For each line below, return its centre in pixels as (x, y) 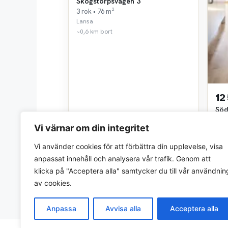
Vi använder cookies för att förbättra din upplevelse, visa (129, 146)
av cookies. (53, 183)
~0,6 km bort (94, 32)
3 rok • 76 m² (95, 12)
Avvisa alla (123, 208)
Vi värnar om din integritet (92, 128)
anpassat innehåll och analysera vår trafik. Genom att (122, 159)
